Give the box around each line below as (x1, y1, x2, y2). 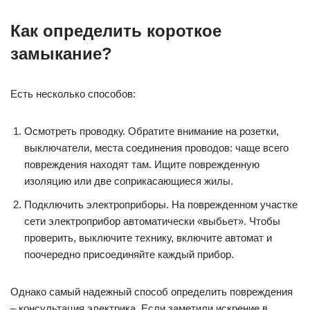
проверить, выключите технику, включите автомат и (24, 232, 272, 244)
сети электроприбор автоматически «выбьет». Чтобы (24, 215, 280, 227)
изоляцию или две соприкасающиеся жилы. (24, 175, 233, 187)
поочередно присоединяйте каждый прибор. (24, 248, 234, 260)
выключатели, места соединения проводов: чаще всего (24, 142, 289, 154)
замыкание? (10, 44, 112, 63)
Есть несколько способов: (10, 88, 136, 100)
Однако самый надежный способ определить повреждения (10, 286, 293, 298)
